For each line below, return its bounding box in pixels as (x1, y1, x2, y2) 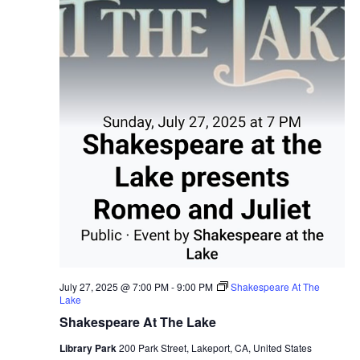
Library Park (59, 341, 119, 356)
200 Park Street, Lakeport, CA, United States (118, 341, 312, 355)
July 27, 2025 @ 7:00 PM (59, 280, 169, 294)
